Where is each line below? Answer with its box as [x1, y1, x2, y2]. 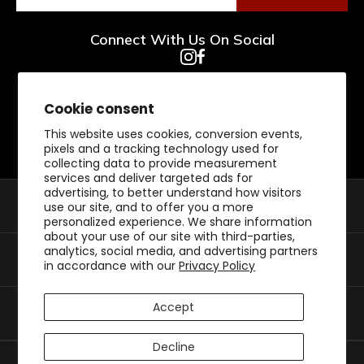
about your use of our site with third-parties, [44, 228, 296, 245]
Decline [152, 339, 195, 355]
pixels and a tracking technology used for [44, 141, 279, 157]
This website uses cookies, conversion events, [44, 126, 303, 142]
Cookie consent [44, 98, 155, 119]
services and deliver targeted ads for [44, 170, 253, 186]
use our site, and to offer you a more [44, 199, 254, 215]
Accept [153, 299, 195, 315]
